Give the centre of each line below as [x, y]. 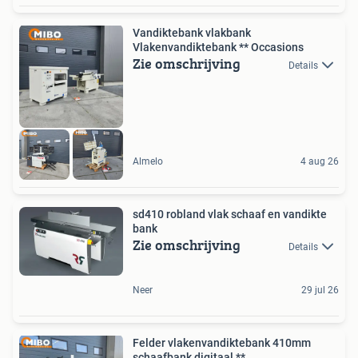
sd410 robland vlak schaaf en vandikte [230, 214]
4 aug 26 [320, 161]
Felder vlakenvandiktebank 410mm [222, 342]
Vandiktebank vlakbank [192, 33]
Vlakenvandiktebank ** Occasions [218, 48]
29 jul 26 [320, 290]
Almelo [148, 161]
